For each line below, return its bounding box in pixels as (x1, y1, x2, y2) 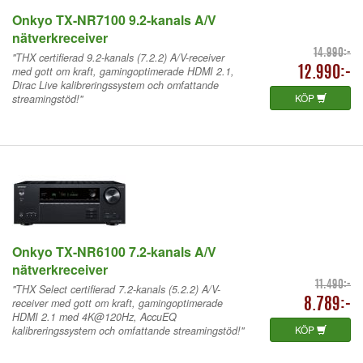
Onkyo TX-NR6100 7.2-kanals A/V (12, 241, 216, 261)
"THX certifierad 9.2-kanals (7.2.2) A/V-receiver (12, 49, 224, 65)
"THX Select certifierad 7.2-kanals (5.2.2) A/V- (12, 281, 220, 297)
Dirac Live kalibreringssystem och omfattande (12, 77, 219, 92)
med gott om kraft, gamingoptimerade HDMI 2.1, (12, 63, 234, 79)
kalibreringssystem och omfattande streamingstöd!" (12, 322, 244, 338)
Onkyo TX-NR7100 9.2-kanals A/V (12, 10, 216, 29)
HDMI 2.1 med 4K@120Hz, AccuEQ (12, 309, 177, 324)
